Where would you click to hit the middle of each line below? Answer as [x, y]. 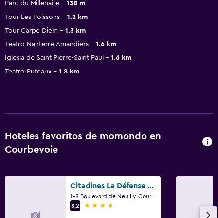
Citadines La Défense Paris [151, 186]
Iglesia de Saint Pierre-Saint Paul [54, 58]
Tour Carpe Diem [31, 30]
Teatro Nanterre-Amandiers [47, 44]
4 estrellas [101, 205]
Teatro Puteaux [28, 71]
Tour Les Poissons [32, 17]
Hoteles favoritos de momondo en [83, 136]
